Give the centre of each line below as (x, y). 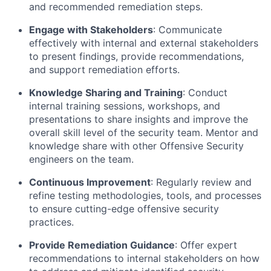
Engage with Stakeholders (91, 30)
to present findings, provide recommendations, (136, 56)
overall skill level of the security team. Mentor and (144, 132)
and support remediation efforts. (104, 70)
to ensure (52, 209)
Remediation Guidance (120, 245)
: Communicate (188, 30)
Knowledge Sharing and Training (106, 93)
